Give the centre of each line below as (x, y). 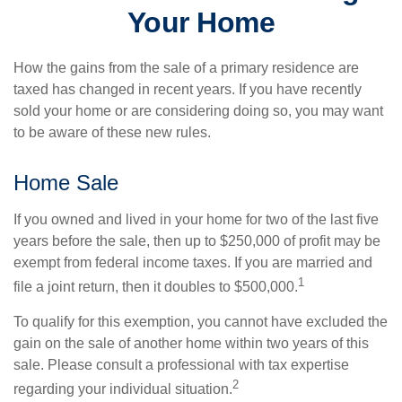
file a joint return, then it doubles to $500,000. (156, 287)
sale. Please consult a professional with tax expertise (181, 365)
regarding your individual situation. (123, 389)
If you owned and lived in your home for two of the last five (196, 219)
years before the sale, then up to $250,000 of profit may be (197, 241)
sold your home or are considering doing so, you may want (198, 111)
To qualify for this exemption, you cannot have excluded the (201, 322)
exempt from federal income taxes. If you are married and (193, 262)
